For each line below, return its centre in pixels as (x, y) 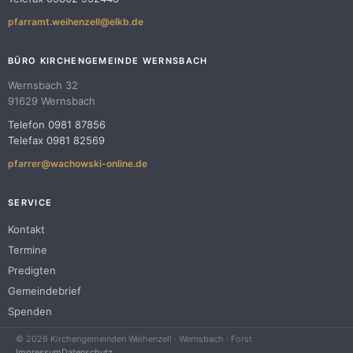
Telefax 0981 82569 (56, 140)
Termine (28, 250)
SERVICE (30, 203)
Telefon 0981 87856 (57, 124)
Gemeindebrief (45, 291)
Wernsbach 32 (43, 85)
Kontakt (26, 229)
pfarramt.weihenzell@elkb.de (76, 22)
